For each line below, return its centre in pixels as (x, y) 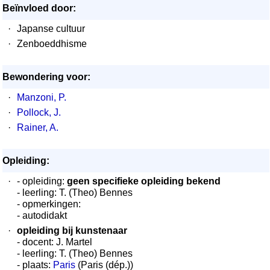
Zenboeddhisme (52, 44)
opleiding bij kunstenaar (72, 231)
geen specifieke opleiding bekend (144, 181)
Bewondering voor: (46, 77)
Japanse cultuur (51, 29)
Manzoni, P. (42, 97)
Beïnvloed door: (39, 8)
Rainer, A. (38, 127)
